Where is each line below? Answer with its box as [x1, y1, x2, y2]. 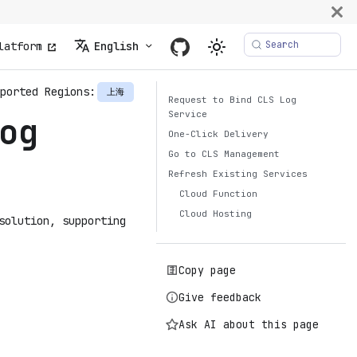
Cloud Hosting [179, 208, 252, 219]
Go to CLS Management [168, 148, 280, 159]
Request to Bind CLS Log [168, 94, 296, 105]
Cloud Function [179, 188, 257, 199]
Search [265, 38, 299, 51]
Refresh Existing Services [168, 168, 308, 179]
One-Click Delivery [168, 128, 269, 139]
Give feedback [178, 290, 261, 304]
